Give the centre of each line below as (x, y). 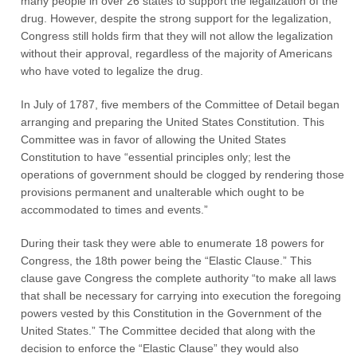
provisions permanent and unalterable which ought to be (163, 192)
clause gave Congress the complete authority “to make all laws (179, 278)
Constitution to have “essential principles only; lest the (156, 157)
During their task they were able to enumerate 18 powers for (173, 243)
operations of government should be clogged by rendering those (183, 175)
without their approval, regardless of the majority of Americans (177, 53)
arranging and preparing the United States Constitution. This (173, 122)
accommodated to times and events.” (115, 210)
